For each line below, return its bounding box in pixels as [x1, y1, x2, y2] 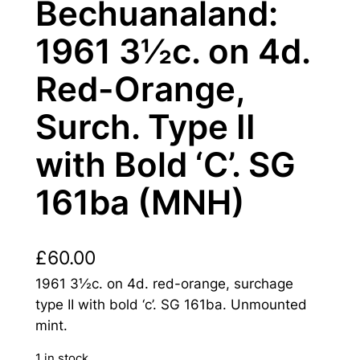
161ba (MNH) [35, 182, 245, 223]
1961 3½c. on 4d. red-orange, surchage [35, 276, 293, 292]
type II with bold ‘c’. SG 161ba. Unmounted [35, 297, 307, 313]
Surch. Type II [35, 106, 256, 147]
